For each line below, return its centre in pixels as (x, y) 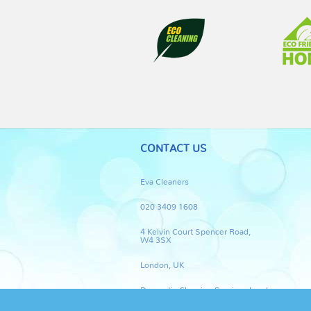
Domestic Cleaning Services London (209, 290)
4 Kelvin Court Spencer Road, (195, 232)
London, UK (162, 265)
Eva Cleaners (165, 182)
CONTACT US (173, 149)
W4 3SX (156, 240)
